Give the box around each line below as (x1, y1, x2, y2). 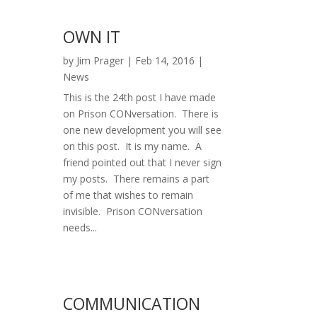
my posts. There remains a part (63, 172, 210, 186)
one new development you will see (63, 123, 222, 137)
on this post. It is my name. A (63, 139, 202, 154)
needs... (63, 221, 98, 235)
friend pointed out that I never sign (63, 156, 222, 170)
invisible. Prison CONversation (63, 204, 203, 219)
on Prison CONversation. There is (63, 107, 219, 121)
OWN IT (63, 25, 121, 49)
